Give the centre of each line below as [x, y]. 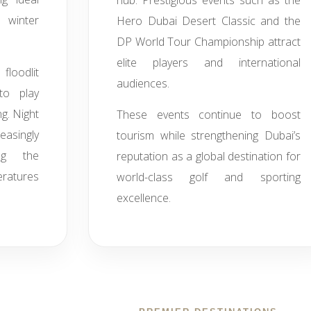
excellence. [144, 198]
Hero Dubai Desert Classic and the [209, 21]
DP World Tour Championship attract [209, 42]
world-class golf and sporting [209, 177]
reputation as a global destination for [209, 156]
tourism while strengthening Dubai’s [209, 135]
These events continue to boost [209, 115]
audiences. [143, 83]
